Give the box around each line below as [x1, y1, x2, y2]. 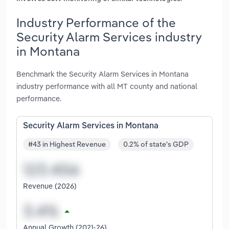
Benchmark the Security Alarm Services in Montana [16, 68, 189, 79]
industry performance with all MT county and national [16, 81, 197, 91]
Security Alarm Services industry [16, 29, 201, 44]
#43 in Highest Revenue [28, 140, 106, 149]
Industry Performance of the [16, 14, 176, 30]
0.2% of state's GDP [123, 140, 189, 149]
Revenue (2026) [23, 181, 77, 191]
